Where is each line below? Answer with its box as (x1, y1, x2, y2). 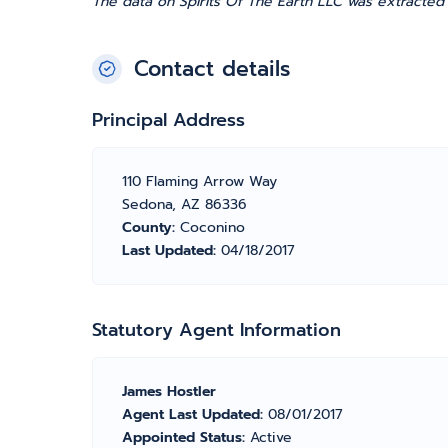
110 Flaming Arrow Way (122, 171, 277, 192)
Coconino (180, 217, 245, 238)
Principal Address (92, 106, 245, 134)
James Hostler (122, 381, 216, 402)
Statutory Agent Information (92, 316, 341, 344)
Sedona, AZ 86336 (122, 194, 247, 215)
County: (122, 217, 180, 238)
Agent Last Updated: (122, 404, 268, 425)
